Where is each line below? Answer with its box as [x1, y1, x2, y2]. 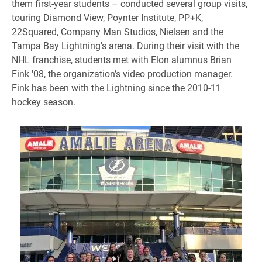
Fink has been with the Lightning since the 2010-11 [12, 81, 221, 94]
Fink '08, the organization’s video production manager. [12, 67, 233, 80]
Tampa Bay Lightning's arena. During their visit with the [12, 39, 239, 51]
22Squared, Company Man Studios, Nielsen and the [12, 25, 223, 37]
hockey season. [12, 95, 75, 108]
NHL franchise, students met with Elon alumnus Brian [12, 53, 232, 65]
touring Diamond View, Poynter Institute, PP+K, [12, 11, 203, 23]
